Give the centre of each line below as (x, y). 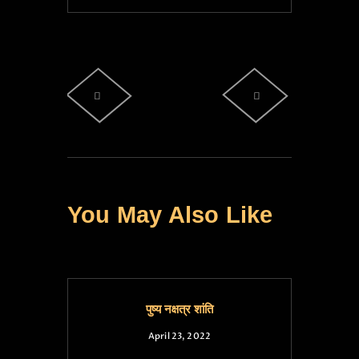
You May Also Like (170, 214)
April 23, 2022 (179, 336)
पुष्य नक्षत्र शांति (179, 309)
